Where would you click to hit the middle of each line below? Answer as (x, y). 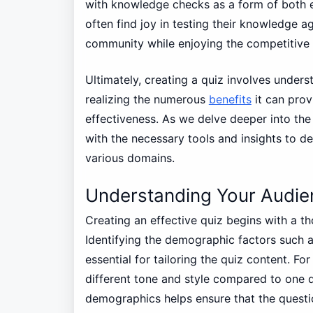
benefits (230, 99)
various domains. (130, 158)
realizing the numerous (147, 99)
